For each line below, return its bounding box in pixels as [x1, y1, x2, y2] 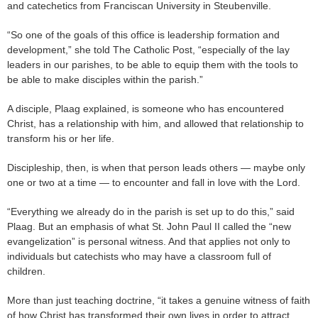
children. [7, 265, 45, 278]
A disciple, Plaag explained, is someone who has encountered [7, 103, 284, 115]
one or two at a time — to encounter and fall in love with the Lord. [7, 177, 300, 189]
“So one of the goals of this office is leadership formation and [7, 29, 280, 41]
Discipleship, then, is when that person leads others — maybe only [7, 162, 305, 174]
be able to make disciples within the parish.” [7, 74, 203, 86]
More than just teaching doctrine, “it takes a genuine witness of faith [7, 295, 310, 307]
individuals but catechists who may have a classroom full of [7, 251, 271, 263]
